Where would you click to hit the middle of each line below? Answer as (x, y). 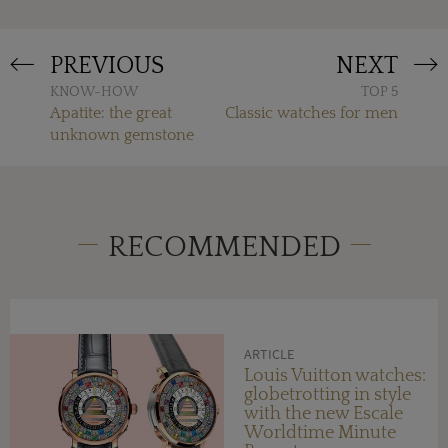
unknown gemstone (122, 134)
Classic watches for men (311, 112)
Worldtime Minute (320, 432)
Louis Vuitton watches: (335, 375)
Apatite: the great (111, 112)
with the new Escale (323, 413)
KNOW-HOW (94, 91)
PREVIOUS (107, 65)
